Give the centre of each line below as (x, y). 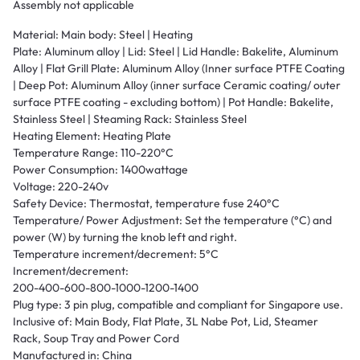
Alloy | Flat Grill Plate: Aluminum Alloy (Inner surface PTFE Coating (179, 69)
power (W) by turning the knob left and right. (125, 237)
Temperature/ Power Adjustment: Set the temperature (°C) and (172, 221)
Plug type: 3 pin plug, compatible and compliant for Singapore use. (178, 305)
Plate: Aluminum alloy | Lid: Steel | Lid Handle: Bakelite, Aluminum (176, 52)
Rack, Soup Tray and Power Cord (96, 339)
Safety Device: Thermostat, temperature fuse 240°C (146, 204)
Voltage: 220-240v (61, 187)
